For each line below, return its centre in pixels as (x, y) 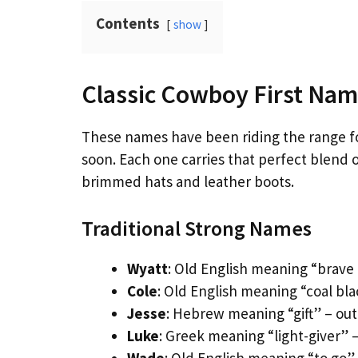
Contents (128, 23)
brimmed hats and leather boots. (188, 181)
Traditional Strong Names (197, 229)
